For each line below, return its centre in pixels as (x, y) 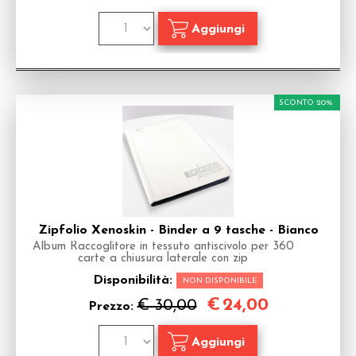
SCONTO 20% (306, 103)
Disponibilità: (135, 281)
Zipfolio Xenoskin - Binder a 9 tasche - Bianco (178, 230)
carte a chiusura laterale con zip (163, 259)
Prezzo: (112, 307)
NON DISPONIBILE (220, 281)
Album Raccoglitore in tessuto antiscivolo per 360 (163, 247)
